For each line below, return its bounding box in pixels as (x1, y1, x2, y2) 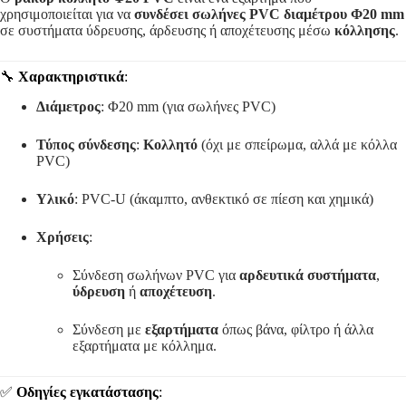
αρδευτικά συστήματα (239, 266, 376, 283)
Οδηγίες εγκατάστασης (16, 383, 159, 400)
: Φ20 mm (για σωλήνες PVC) (101, 98, 275, 114)
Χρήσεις (36, 228, 89, 245)
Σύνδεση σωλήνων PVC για (72, 266, 239, 283)
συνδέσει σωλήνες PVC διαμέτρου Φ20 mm (134, 6, 404, 23)
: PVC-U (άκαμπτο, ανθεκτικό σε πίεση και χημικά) (74, 190, 373, 207)
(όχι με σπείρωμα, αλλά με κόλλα (198, 136, 397, 152)
